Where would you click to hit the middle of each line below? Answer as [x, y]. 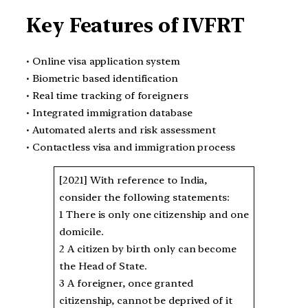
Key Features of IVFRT [135, 26]
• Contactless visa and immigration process [131, 147]
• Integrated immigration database [109, 112]
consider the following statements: [146, 197]
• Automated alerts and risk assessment [121, 130]
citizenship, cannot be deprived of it [146, 300]
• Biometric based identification [102, 78]
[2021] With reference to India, [133, 180]
